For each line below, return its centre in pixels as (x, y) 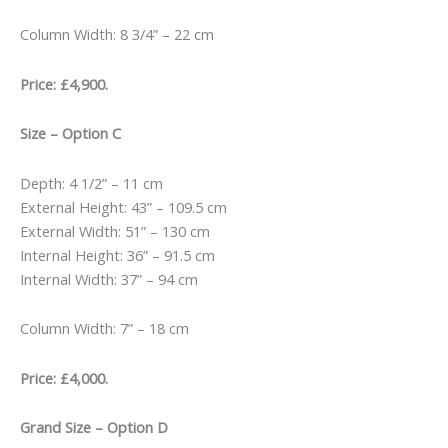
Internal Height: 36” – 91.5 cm (117, 254)
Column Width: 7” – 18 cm (104, 328)
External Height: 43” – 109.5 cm (123, 206)
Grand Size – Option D (94, 427)
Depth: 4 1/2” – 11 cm (91, 182)
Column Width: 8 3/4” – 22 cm (117, 34)
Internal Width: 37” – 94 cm (109, 278)
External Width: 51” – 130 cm (115, 230)
